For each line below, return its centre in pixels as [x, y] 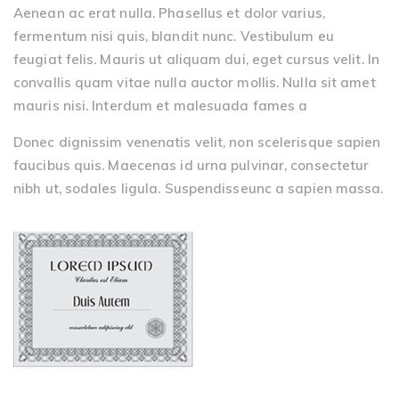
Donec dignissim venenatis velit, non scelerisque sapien [197, 142]
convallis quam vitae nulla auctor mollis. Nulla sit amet [195, 82]
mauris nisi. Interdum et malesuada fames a [161, 105]
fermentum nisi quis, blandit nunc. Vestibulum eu [174, 36]
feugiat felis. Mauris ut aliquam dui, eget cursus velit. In [196, 59]
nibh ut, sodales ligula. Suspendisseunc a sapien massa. [199, 188]
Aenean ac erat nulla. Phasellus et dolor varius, [169, 12]
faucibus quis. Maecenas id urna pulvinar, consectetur [191, 165]
